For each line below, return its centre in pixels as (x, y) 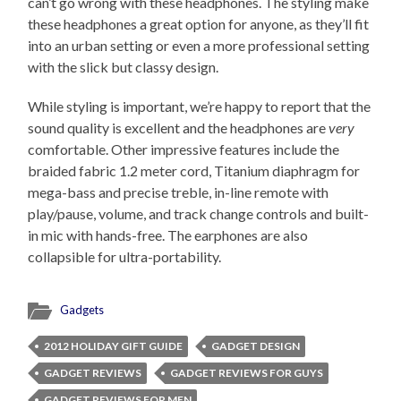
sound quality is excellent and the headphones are (179, 128)
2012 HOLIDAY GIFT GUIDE (114, 346)
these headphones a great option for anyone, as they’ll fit (199, 24)
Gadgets (82, 310)
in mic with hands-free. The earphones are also (168, 235)
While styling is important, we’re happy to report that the (200, 107)
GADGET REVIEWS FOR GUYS (247, 373)
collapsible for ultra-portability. (125, 257)
